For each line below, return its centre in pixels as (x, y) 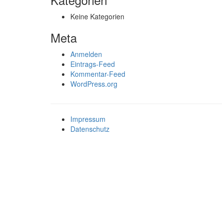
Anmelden (86, 54)
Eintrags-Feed (93, 64)
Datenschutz (90, 129)
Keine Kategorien (97, 16)
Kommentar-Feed (98, 74)
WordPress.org (94, 84)
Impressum (88, 119)
